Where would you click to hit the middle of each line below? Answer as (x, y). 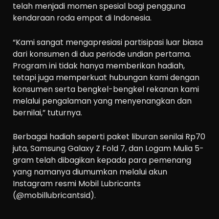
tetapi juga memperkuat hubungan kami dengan (106, 77)
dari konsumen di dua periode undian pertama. (102, 54)
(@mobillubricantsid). (55, 196)
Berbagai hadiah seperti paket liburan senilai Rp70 (109, 137)
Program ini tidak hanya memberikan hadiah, (99, 66)
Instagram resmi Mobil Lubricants (77, 184)
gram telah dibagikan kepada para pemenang (102, 160)
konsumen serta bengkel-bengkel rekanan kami (106, 89)
